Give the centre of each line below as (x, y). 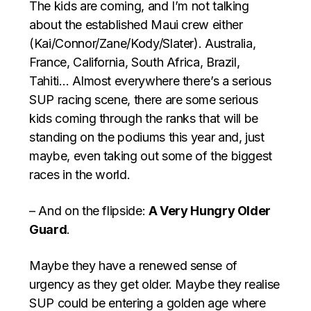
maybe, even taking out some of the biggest (151, 155)
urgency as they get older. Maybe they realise (154, 284)
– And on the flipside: (89, 210)
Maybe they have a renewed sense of (133, 265)
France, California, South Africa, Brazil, (135, 62)
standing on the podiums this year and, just (147, 137)
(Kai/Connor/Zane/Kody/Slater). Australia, (143, 43)
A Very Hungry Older (210, 210)
